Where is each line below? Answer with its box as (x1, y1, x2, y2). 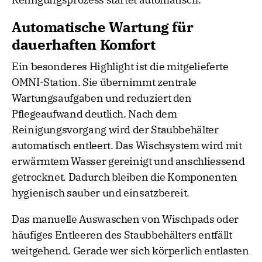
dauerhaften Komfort (12, 35, 156, 54)
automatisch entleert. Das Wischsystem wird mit (12, 139, 242, 153)
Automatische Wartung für (12, 18, 194, 37)
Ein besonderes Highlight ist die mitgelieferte (12, 60, 229, 74)
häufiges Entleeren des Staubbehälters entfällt (12, 228, 232, 242)
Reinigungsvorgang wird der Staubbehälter (12, 123, 219, 137)
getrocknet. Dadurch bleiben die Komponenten (12, 170, 237, 184)
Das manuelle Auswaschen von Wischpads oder (12, 212, 239, 226)
